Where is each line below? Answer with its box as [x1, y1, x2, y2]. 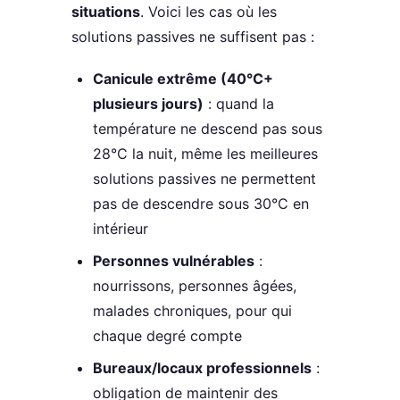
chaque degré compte [93, 327, 242, 346]
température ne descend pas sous [93, 120, 322, 138]
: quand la [204, 95, 274, 113]
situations [71, 2, 140, 21]
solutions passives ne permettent [93, 170, 316, 188]
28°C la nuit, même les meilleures [93, 145, 318, 163]
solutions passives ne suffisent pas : [71, 27, 314, 46]
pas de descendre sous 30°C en [93, 195, 309, 213]
